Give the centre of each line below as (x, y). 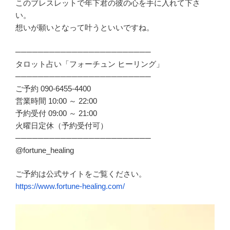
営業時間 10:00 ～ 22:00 (56, 101)
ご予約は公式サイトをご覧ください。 (81, 174)
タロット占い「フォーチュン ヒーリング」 (90, 64)
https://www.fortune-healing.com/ (70, 186)
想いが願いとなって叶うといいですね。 (85, 28)
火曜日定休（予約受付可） (62, 125)
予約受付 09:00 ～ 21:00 (56, 113)
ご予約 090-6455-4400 (53, 88)
